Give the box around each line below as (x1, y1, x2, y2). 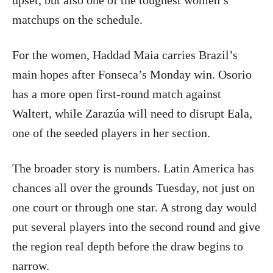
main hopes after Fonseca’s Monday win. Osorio (12, 68, 252, 82)
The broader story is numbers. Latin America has (12, 161, 254, 175)
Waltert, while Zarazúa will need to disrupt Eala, (12, 107, 252, 121)
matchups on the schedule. (12, 13, 143, 27)
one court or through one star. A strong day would (12, 200, 257, 214)
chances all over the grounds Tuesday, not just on (12, 181, 255, 195)
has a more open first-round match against (12, 87, 221, 101)
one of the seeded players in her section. (12, 126, 210, 140)
